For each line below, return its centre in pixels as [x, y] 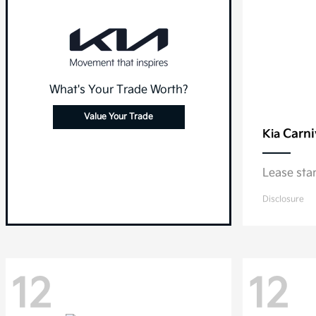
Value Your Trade [119, 116]
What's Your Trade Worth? [119, 90]
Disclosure [283, 199]
